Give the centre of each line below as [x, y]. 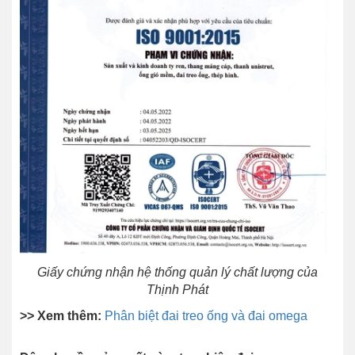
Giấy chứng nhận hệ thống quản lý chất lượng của [177, 272]
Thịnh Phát [177, 289]
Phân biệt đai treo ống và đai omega [206, 315]
